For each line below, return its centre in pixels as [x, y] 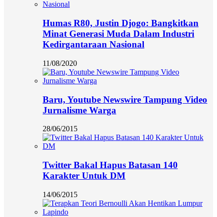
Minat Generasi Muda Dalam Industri [118, 34]
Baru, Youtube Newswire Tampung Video [125, 99]
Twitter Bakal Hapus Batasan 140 [110, 165]
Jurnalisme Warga [79, 110]
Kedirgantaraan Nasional [93, 45]
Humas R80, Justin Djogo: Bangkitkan [121, 23]
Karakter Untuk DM [84, 175]
